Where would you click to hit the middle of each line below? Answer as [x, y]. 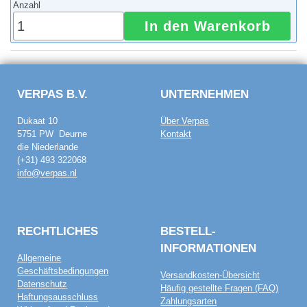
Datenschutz [42, 284]
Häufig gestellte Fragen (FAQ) [220, 288]
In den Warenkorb [207, 26]
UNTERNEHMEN [205, 94]
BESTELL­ [188, 231]
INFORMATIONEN [209, 248]
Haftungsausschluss [58, 297]
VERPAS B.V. [53, 94]
